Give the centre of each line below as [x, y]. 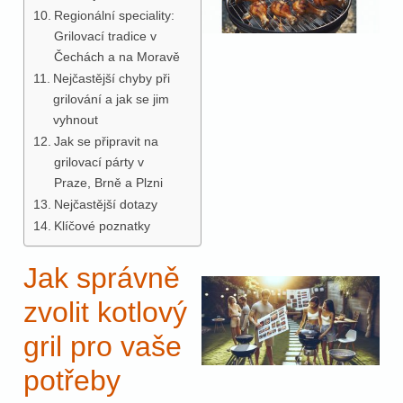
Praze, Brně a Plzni [108, 182]
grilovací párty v [99, 161]
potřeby [72, 380]
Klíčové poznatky [102, 225]
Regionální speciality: [114, 15]
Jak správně [102, 278]
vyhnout [75, 119]
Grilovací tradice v [105, 36]
